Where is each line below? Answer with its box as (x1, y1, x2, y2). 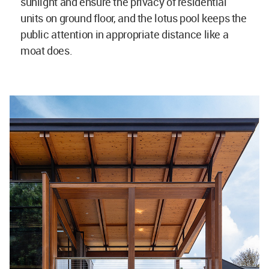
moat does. (20, 43, 73, 58)
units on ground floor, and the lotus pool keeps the (20, 11, 247, 26)
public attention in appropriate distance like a (20, 27, 229, 42)
